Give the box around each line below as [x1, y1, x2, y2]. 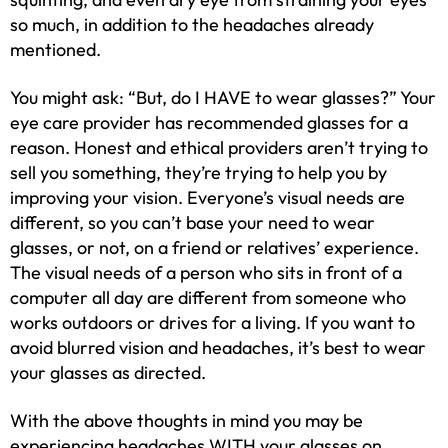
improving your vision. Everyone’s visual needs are [10, 186, 405, 209]
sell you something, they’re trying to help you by [10, 161, 387, 184]
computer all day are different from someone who [10, 286, 406, 309]
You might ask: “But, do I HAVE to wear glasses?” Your [10, 86, 436, 109]
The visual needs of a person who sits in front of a [10, 261, 402, 284]
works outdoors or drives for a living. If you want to [10, 311, 415, 334]
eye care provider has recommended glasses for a [10, 111, 408, 134]
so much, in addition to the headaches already [10, 13, 374, 36]
